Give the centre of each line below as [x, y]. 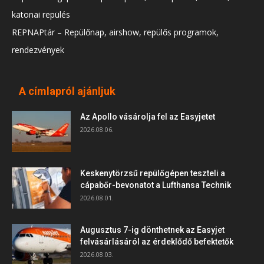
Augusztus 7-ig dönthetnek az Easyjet [152, 230]
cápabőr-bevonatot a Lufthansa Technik [156, 185]
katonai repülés [41, 15]
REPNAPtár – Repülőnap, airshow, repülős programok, [115, 32]
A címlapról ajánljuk [67, 91]
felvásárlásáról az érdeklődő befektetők [157, 242]
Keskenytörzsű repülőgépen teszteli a [153, 174]
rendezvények [38, 50]
